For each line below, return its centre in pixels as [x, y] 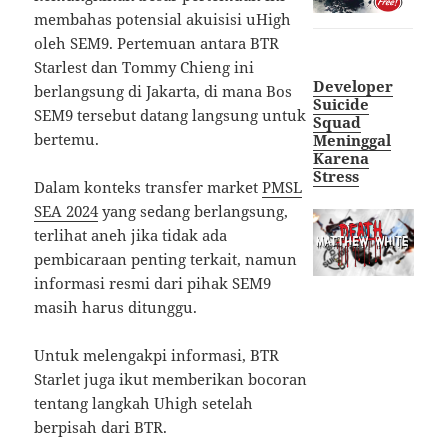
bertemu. [67, 139]
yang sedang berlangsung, [193, 211]
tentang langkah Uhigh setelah [144, 403]
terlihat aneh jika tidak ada [131, 235]
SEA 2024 [66, 211]
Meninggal [351, 140]
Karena [340, 158]
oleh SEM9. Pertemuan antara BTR [157, 43]
